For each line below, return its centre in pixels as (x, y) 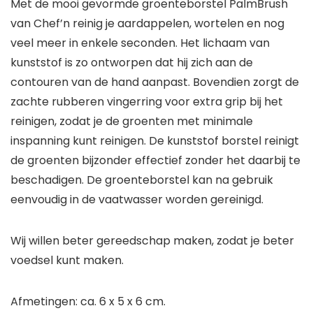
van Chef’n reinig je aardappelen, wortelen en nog (147, 24)
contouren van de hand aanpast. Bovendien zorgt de (155, 82)
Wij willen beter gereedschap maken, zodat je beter (152, 241)
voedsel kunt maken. (67, 261)
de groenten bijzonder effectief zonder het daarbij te (155, 161)
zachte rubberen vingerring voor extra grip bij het (147, 102)
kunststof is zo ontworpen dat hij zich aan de (132, 63)
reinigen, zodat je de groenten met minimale (132, 122)
